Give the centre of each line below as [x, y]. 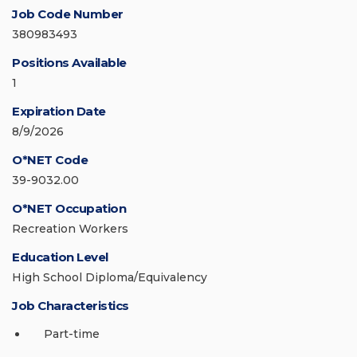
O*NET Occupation [69, 209]
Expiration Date [59, 112]
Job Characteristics [71, 306]
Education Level [60, 257]
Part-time [72, 334]
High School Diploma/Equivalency [110, 278]
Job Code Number [68, 14]
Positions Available [69, 63]
